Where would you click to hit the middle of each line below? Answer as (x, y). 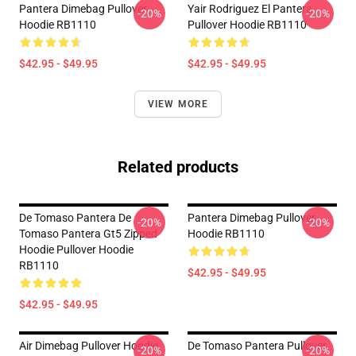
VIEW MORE (178, 104)
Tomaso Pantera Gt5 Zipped (88, 234)
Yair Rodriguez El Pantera (250, 9)
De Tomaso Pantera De (75, 218)
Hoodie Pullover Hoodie (76, 250)
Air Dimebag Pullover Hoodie (89, 346)
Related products (178, 167)
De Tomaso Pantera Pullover (257, 346)
